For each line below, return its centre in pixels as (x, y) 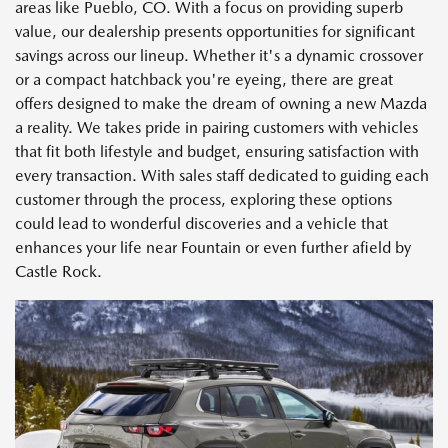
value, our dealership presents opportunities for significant (215, 32)
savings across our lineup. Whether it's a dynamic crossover (219, 56)
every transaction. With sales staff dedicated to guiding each (222, 176)
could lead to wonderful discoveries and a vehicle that (201, 224)
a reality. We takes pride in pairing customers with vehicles (216, 128)
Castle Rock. (58, 272)
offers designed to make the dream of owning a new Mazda (221, 104)
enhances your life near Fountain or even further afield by (213, 248)
